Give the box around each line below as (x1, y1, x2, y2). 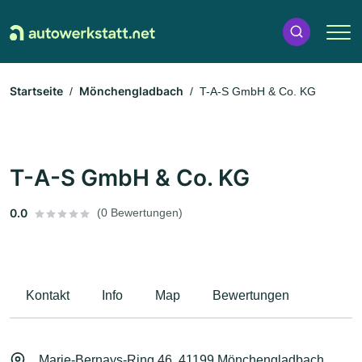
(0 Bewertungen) (97, 206, 183, 220)
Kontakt (26, 288, 69, 303)
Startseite (10, 84, 63, 99)
